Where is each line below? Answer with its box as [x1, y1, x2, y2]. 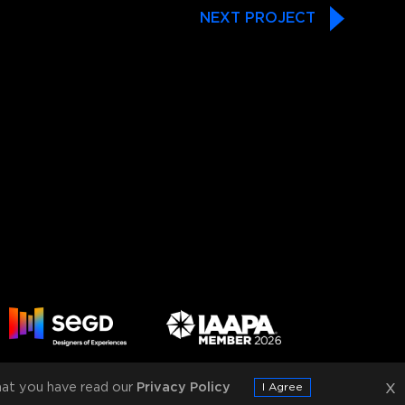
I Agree [261, 382, 303, 392]
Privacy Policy [136, 381, 231, 393]
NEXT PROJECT [199, 11, 316, 25]
